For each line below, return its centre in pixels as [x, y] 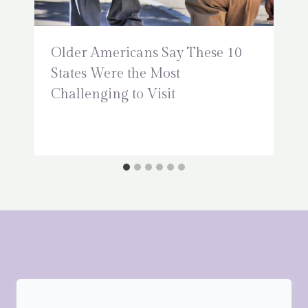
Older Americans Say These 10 [146, 53]
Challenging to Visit [113, 95]
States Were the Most [115, 74]
